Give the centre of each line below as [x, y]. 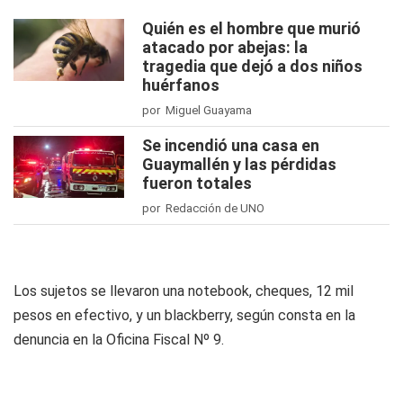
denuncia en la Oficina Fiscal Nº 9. [119, 340]
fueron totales [197, 183]
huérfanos [181, 85]
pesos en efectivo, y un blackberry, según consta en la [184, 315]
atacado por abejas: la [225, 47]
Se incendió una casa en [231, 145]
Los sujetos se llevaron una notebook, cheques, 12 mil [184, 291]
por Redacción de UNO [203, 208]
